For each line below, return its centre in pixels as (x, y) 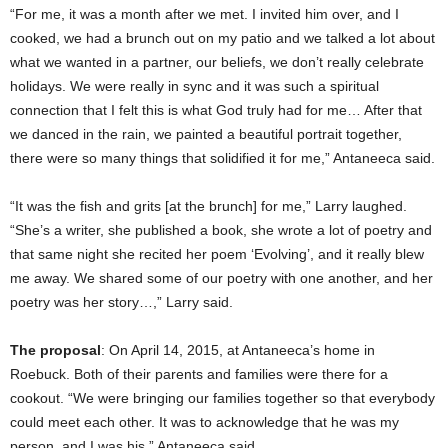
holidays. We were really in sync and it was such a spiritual (194, 85)
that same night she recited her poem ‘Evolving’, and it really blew (217, 253)
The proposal (55, 349)
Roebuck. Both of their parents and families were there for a (199, 373)
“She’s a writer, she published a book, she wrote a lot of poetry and (221, 229)
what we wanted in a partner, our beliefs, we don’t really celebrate (217, 61)
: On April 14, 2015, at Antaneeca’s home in (238, 349)
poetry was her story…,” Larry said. (121, 301)
